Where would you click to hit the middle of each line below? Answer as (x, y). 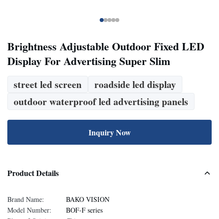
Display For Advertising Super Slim (89, 61)
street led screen (48, 84)
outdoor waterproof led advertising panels (101, 101)
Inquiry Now (109, 132)
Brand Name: (26, 199)
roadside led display (135, 84)
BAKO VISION (88, 199)
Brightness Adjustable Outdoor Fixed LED (106, 46)
